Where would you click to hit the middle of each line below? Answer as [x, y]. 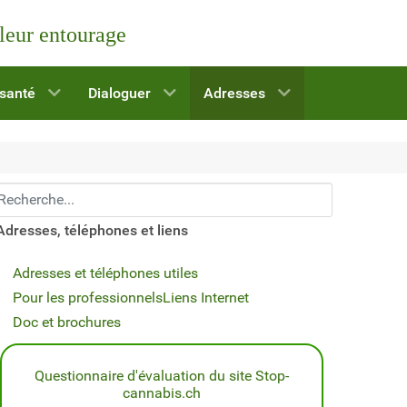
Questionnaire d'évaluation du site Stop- [162, 375]
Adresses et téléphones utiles [105, 273]
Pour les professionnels [88, 297]
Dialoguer [119, 94]
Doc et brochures [67, 322]
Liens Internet [206, 297]
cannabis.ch [162, 392]
